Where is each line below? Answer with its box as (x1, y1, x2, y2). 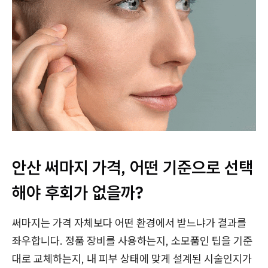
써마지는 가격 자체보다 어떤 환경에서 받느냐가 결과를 (12, 215, 246, 230)
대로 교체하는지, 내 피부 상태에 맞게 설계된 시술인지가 (12, 251, 252, 266)
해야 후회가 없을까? (12, 181, 144, 203)
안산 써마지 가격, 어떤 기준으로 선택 (12, 156, 253, 178)
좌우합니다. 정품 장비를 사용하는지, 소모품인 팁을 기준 (12, 233, 252, 248)
